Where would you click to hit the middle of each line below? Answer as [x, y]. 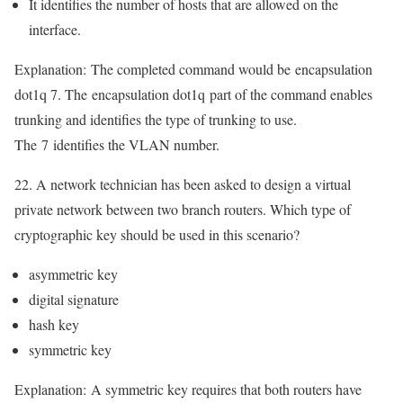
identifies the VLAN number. [134, 145]
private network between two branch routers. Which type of [183, 210]
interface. [55, 30]
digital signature [74, 300]
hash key [54, 325]
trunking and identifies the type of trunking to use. [156, 120]
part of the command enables [289, 94]
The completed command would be [188, 69]
